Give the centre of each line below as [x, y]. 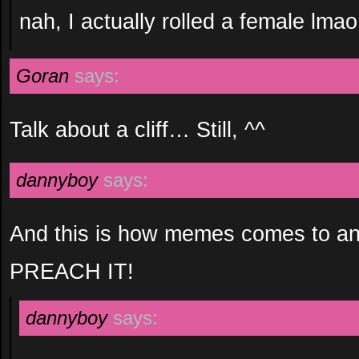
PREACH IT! [72, 271]
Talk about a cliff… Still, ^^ [137, 129]
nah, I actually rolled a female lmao [188, 21]
